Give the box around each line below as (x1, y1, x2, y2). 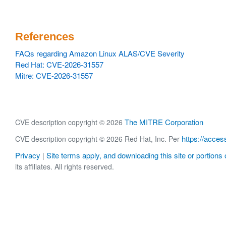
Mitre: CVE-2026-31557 (15, 70, 93, 81)
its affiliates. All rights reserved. (15, 161, 114, 172)
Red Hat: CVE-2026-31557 (15, 59, 103, 70)
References (15, 30, 74, 43)
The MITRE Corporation (125, 117, 203, 127)
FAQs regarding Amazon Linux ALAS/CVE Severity (15, 48, 185, 59)
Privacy (15, 150, 40, 161)
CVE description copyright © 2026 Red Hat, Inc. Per (15, 134, 182, 144)
